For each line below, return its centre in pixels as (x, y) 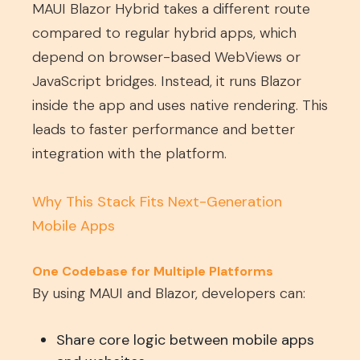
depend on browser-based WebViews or (166, 57)
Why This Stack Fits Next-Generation (157, 202)
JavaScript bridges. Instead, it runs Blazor (167, 81)
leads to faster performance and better (164, 129)
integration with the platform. (129, 153)
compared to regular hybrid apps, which (164, 33)
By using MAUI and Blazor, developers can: (169, 293)
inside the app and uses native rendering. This (180, 105)
